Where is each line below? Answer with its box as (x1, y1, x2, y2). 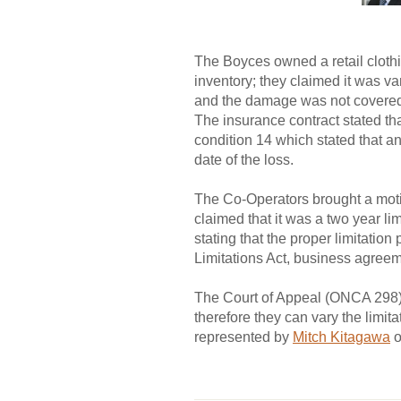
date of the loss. (194, 152, 294, 167)
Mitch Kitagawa (293, 329, 390, 346)
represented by (194, 329, 293, 346)
